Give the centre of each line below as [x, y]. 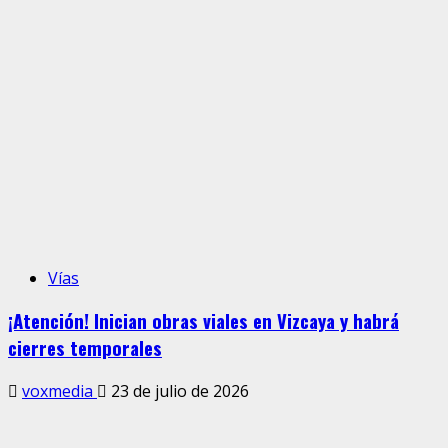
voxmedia [59, 390]
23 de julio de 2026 [178, 390]
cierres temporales [85, 348]
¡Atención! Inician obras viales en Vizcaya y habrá [203, 321]
